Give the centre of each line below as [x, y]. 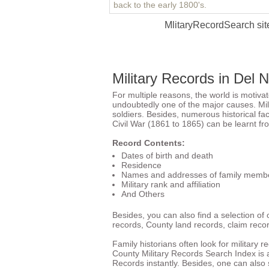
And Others [143, 194]
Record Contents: [149, 143]
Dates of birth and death [167, 156]
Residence [141, 165]
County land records [184, 225]
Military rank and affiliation [171, 184]
